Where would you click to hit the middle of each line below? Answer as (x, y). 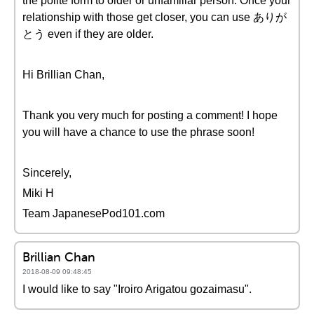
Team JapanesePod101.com (94, 213)
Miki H (38, 193)
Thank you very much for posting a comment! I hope (150, 115)
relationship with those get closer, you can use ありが (155, 17)
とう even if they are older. (88, 34)
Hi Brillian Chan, (63, 75)
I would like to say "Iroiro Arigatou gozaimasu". (137, 289)
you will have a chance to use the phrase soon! (138, 132)
